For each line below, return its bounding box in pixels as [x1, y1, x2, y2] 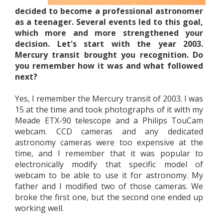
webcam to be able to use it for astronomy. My [15, 170, 203, 181]
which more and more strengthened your [15, 27, 203, 38]
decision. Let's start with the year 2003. [15, 38, 203, 49]
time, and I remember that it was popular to [15, 148, 203, 159]
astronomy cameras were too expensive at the [15, 137, 203, 148]
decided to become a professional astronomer [15, 5, 203, 16]
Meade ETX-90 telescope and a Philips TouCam [15, 115, 203, 126]
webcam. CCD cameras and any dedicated [15, 126, 203, 137]
